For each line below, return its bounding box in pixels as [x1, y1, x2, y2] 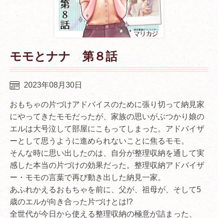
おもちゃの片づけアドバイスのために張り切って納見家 [10, 100, 204, 109]
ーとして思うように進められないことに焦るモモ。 [10, 136, 189, 145]
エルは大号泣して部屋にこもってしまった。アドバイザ [10, 124, 204, 133]
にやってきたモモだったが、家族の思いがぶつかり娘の [10, 112, 204, 121]
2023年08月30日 [23, 80, 82, 89]
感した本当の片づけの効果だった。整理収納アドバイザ [10, 161, 204, 169]
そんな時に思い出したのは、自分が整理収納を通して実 [10, 148, 204, 157]
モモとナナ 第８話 [10, 49, 117, 63]
